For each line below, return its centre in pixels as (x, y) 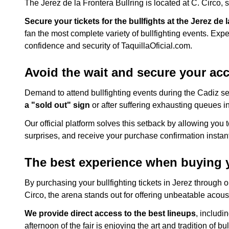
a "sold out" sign (57, 105)
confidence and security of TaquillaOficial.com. (108, 46)
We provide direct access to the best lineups (110, 213)
